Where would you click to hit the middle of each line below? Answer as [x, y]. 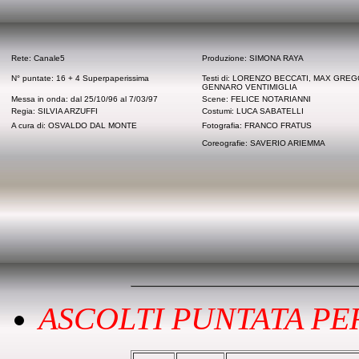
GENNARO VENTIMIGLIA [250, 87]
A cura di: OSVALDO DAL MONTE [74, 125]
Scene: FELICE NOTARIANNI [256, 99]
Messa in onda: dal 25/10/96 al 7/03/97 [85, 99]
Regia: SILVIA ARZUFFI [54, 111]
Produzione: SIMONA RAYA [253, 58]
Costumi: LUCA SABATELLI [253, 111]
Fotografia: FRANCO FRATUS [257, 125]
